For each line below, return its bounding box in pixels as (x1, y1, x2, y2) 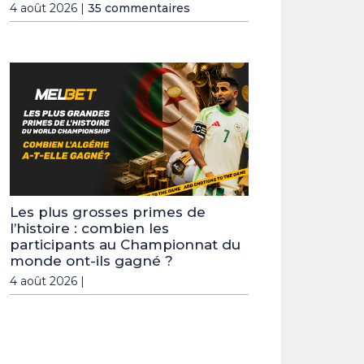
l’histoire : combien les (10, 219, 169, 236)
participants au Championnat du (10, 236, 240, 253)
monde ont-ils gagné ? (10, 252, 173, 269)
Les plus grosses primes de (10, 203, 206, 220)
